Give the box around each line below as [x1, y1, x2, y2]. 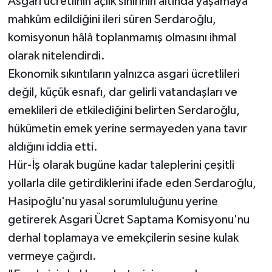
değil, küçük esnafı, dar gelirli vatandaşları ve [7, 86, 237, 99]
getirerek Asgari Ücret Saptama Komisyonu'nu [7, 214, 250, 226]
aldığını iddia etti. [7, 141, 98, 154]
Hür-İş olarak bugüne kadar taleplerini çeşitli [7, 159, 234, 172]
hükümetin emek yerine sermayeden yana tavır [7, 123, 247, 135]
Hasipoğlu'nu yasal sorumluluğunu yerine [7, 195, 218, 208]
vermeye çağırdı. [7, 250, 97, 263]
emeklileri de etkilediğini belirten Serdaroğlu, [7, 104, 240, 117]
